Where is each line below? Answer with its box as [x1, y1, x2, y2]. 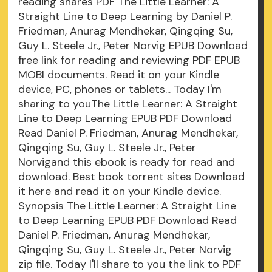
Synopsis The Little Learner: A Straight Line [18, 199, 237, 214]
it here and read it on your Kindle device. [18, 184, 222, 199]
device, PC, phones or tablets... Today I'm [18, 82, 222, 97]
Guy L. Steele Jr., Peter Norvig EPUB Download [18, 38, 248, 53]
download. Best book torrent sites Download [18, 169, 245, 185]
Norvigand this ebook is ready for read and [18, 155, 236, 170]
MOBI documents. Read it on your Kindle [18, 67, 220, 83]
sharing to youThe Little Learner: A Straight [18, 97, 238, 112]
